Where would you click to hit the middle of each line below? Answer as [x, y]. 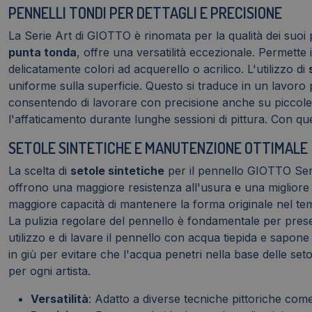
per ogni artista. [49, 271]
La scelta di [39, 171]
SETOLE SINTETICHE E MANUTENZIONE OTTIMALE [158, 148]
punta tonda [42, 53]
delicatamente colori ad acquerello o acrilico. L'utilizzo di [158, 69]
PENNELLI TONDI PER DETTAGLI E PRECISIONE [145, 13]
